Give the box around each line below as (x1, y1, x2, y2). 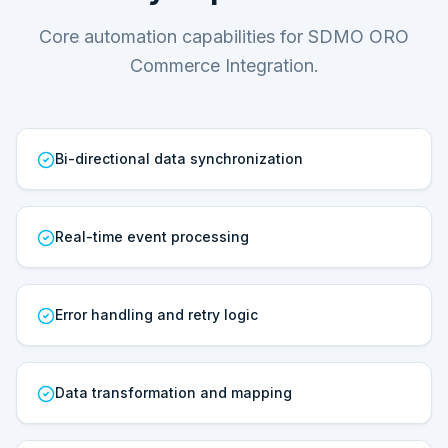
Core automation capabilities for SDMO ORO (39, 26, 409, 47)
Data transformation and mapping (55, 384, 292, 401)
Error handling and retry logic (55, 306, 258, 323)
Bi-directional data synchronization (55, 150, 303, 167)
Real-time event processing (55, 228, 249, 245)
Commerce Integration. (129, 55, 319, 76)
